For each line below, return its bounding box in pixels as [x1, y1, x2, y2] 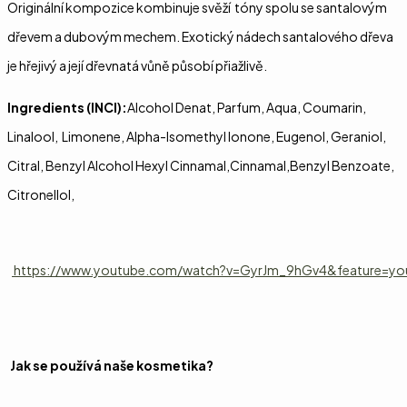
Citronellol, [7, 186, 74, 203]
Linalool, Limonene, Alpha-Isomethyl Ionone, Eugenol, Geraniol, [7, 128, 386, 145]
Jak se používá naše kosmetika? [10, 357, 213, 374]
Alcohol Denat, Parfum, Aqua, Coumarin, [127, 99, 368, 116]
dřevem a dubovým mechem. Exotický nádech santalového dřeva [7, 28, 393, 45]
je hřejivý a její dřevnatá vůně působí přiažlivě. [7, 57, 267, 74]
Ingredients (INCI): [7, 99, 127, 116]
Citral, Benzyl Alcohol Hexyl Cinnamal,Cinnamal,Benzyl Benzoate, [7, 157, 394, 174]
